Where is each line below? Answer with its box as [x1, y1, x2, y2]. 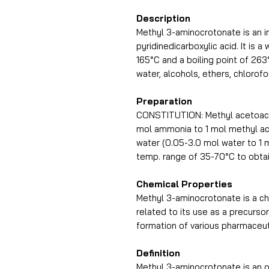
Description [136, 13, 190, 24]
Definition [136, 247, 180, 259]
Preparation [136, 95, 192, 107]
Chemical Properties [136, 178, 232, 190]
